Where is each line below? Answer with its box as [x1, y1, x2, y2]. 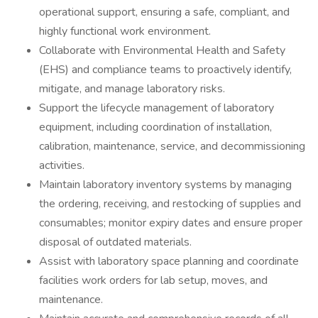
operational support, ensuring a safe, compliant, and [39, 4, 290, 20]
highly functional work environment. [39, 23, 211, 39]
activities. [39, 158, 84, 173]
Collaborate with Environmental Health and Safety [39, 43, 285, 58]
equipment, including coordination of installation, [39, 119, 272, 135]
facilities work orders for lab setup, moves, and [39, 273, 268, 288]
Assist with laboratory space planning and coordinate [39, 253, 299, 269]
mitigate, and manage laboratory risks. [39, 81, 225, 97]
